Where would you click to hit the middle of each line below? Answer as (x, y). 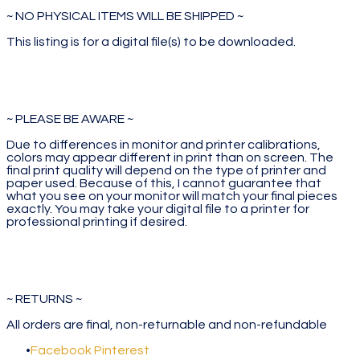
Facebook (61, 350)
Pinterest (122, 350)
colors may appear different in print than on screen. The (170, 157)
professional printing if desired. (97, 221)
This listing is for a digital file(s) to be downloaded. (151, 41)
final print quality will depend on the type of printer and (166, 170)
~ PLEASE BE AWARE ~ (70, 119)
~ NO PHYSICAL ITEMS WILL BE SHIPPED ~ (125, 16)
